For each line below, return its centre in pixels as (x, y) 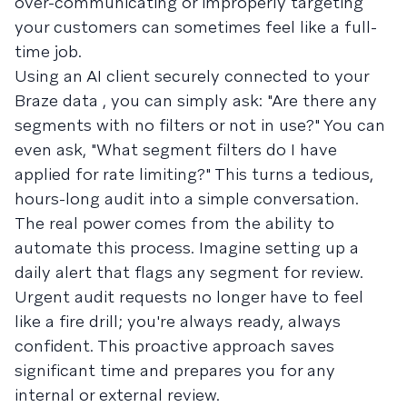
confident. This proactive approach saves (174, 345)
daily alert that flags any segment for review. (189, 272)
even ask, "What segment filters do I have (176, 149)
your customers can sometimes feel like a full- (196, 26)
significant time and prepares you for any (175, 370)
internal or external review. (117, 394)
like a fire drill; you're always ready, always (178, 321)
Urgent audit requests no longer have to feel (189, 296)
